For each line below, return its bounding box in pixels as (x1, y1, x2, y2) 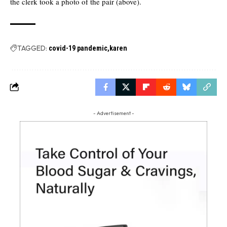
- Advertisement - (93, 109, 134, 117)
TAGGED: (17, 43, 47, 53)
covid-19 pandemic (49, 44, 107, 52)
